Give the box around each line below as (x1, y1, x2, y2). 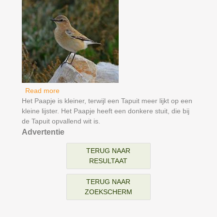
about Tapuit (59, 87, 97, 95)
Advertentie (21, 128, 64, 137)
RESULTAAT (89, 157, 128, 165)
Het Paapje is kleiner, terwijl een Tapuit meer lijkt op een (21, 97, 192, 105)
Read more (25, 87, 60, 95)
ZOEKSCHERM (84, 188, 132, 196)
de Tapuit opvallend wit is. (21, 117, 100, 125)
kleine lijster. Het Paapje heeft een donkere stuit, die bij (21, 107, 189, 115)
